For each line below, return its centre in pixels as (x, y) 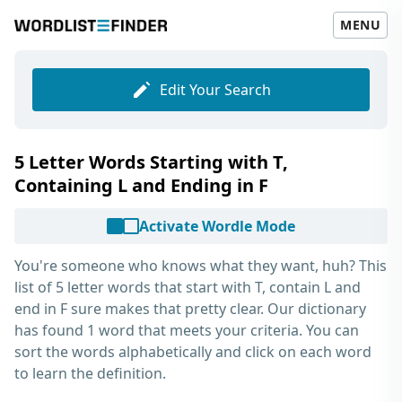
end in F (41, 309)
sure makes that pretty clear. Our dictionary (217, 309)
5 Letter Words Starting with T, (151, 162)
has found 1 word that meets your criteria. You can (187, 330)
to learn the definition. (90, 373)
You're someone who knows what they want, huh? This (201, 266)
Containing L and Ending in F (141, 185)
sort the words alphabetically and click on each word (193, 352)
